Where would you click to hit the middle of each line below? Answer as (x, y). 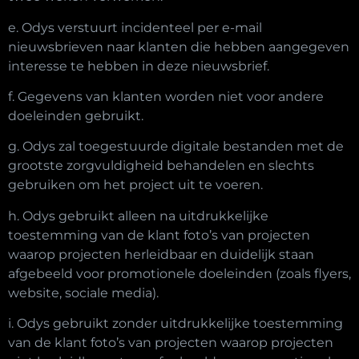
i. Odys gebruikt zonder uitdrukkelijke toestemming (175, 324)
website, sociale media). (83, 292)
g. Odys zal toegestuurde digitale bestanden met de (176, 147)
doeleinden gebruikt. (76, 115)
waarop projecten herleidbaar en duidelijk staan (161, 254)
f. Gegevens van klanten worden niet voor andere (166, 96)
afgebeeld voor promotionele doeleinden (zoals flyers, (179, 273)
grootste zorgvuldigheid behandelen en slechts (161, 166)
